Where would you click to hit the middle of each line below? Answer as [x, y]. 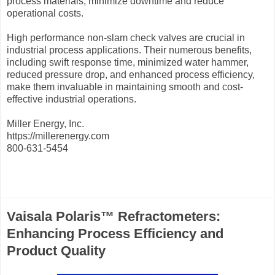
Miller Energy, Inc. [45, 124]
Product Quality [56, 250]
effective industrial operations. [72, 99]
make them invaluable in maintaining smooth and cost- [125, 87]
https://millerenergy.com [58, 136]
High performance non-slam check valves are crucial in [126, 38]
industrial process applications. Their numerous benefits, [129, 50]
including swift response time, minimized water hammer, [128, 62]
